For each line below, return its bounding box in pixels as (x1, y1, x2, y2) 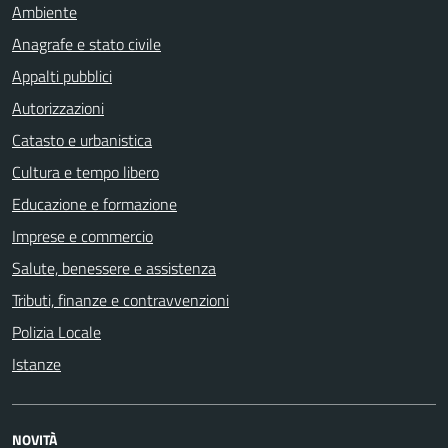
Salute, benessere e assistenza (12, 255, 216, 280)
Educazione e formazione (12, 191, 177, 216)
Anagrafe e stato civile (12, 31, 161, 56)
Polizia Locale (12, 319, 101, 344)
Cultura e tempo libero (12, 159, 159, 184)
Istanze (12, 351, 61, 376)
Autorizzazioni (12, 95, 104, 120)
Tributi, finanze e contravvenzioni (12, 287, 229, 312)
